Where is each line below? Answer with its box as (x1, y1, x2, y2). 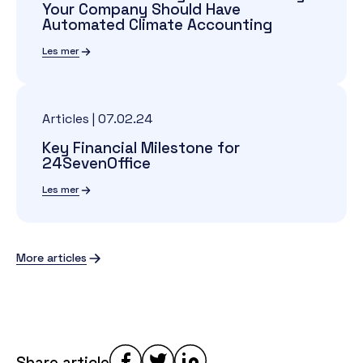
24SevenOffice (42, 153, 151, 173)
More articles (16, 250, 87, 265)
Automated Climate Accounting (42, 15, 272, 35)
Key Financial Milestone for (42, 138, 240, 158)
